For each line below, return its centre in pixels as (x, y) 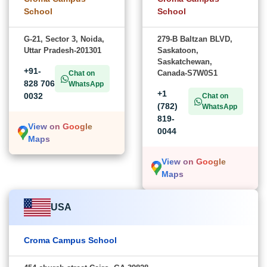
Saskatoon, (178, 51)
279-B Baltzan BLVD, (195, 39)
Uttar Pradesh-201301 (63, 51)
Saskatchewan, (185, 62)
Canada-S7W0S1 (187, 73)
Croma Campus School (70, 240)
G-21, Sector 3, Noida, (64, 39)
